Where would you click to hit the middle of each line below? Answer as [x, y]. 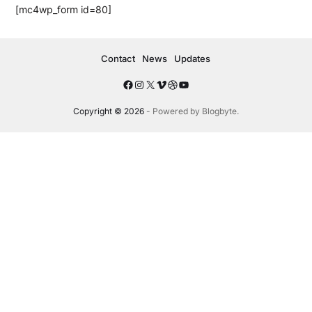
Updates [193, 59]
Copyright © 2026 [108, 111]
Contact [118, 59]
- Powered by [173, 111]
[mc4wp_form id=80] [63, 10]
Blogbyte [219, 111]
